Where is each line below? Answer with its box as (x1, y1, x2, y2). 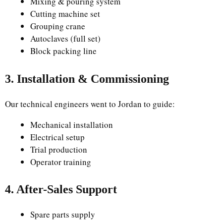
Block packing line (30, 45, 97, 56)
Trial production (30, 143, 87, 155)
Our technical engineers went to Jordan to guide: (5, 98, 175, 110)
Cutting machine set (30, 8, 100, 19)
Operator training (30, 156, 91, 167)
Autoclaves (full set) (30, 33, 101, 44)
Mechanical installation (30, 118, 113, 130)
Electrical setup (30, 131, 85, 143)
